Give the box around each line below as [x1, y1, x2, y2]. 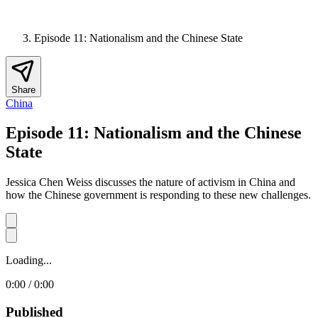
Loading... [6, 254, 52, 267]
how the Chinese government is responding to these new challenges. [6, 189, 311, 202]
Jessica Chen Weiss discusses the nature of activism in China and [6, 176, 295, 189]
